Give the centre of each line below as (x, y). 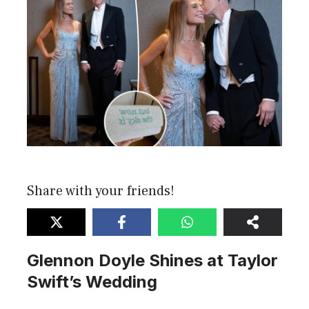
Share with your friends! (101, 191)
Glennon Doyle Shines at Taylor (152, 261)
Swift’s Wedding (92, 282)
